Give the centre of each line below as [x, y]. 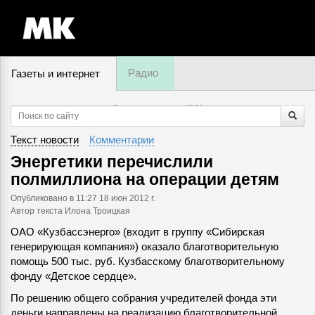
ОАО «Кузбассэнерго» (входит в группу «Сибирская [137, 232]
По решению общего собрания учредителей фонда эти [143, 298]
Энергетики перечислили [112, 162]
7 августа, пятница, [148, 108]
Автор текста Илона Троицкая [70, 211]
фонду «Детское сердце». [73, 276]
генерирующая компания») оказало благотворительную [144, 246]
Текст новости [45, 140]
